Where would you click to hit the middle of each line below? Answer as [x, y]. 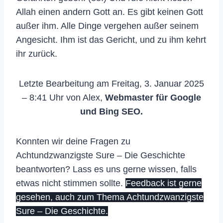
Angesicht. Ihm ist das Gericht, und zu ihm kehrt [111, 40]
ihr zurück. [37, 54]
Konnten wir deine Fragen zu [73, 141]
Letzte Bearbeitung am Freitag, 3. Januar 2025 [111, 83]
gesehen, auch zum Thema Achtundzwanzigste [110, 197]
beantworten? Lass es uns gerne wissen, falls [106, 169]
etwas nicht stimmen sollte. [71, 183]
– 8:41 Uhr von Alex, [63, 97]
